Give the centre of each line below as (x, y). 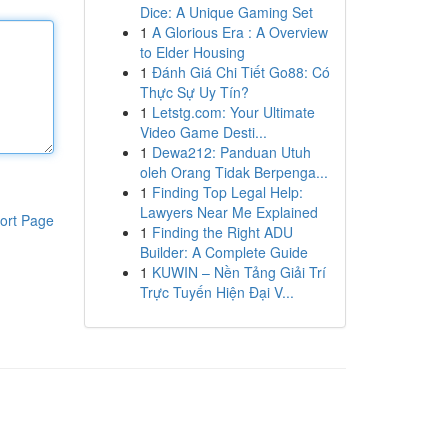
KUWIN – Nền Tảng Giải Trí (238, 272)
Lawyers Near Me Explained (228, 212)
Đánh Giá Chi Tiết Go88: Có (240, 72)
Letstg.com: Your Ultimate (233, 112)
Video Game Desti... (203, 132)
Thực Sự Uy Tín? (194, 92)
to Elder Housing (192, 52)
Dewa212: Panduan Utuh (231, 152)
